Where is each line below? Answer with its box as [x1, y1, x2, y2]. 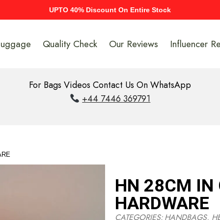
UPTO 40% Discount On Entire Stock [49, 6, 171, 14]
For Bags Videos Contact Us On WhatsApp [29, 79, 191, 91]
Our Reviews [109, 37, 159, 51]
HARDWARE [115, 193, 209, 214]
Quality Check [43, 37, 98, 51]
